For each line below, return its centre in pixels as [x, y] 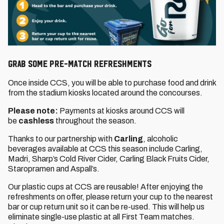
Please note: [33, 111]
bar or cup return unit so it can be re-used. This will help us [106, 207]
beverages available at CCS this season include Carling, [105, 149]
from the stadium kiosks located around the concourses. [105, 93]
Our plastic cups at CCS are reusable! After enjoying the [105, 187]
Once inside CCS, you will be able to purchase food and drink [112, 83]
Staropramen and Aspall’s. [54, 169]
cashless [36, 121]
